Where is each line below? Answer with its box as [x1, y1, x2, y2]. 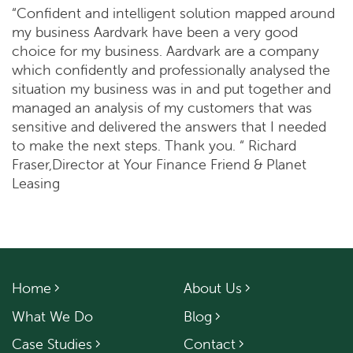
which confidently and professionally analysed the [12, 61, 330, 80]
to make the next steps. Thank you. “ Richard [12, 136, 296, 155]
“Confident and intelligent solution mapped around [12, 4, 335, 23]
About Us [184, 279, 243, 298]
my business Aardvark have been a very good [12, 23, 298, 42]
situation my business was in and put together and [12, 80, 331, 98]
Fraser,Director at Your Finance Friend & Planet [12, 155, 307, 174]
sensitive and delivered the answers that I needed [12, 117, 326, 136]
